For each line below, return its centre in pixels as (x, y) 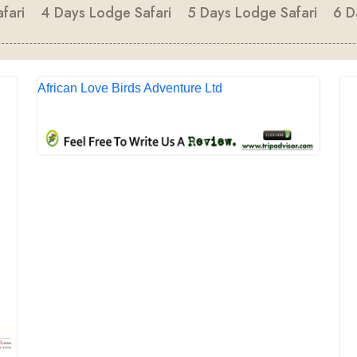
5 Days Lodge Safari (252, 12)
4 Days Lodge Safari (106, 12)
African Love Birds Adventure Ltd (130, 88)
